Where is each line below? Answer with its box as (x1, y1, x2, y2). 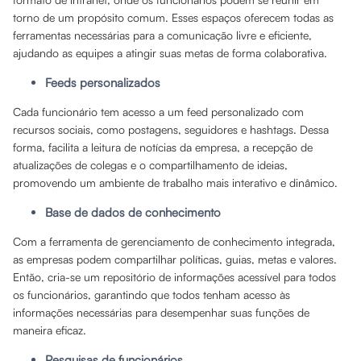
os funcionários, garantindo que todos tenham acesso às (13, 288, 290, 301)
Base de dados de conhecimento (45, 205, 221, 220)
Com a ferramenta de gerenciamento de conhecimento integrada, (13, 234, 335, 248)
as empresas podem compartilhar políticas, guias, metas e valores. (13, 252, 337, 266)
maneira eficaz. (13, 323, 86, 337)
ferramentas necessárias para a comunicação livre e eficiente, (13, 28, 312, 42)
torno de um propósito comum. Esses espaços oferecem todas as (13, 10, 334, 24)
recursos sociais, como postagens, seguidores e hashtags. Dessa (13, 122, 329, 136)
